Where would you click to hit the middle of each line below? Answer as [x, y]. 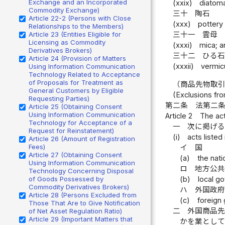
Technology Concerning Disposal [81, 171]
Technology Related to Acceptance [84, 74]
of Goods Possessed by [66, 179]
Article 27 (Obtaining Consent [75, 154]
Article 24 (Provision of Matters [77, 58]
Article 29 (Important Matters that [81, 219]
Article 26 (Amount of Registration [82, 138]
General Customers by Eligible [76, 90]
